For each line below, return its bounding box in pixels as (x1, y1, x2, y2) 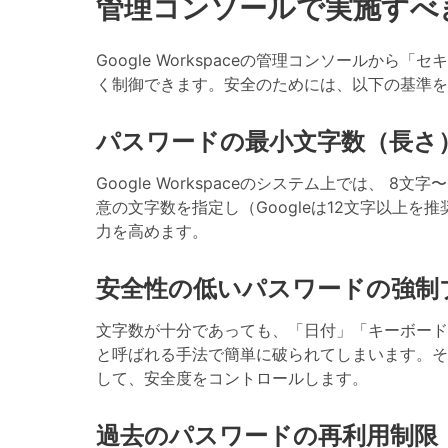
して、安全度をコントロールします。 (96, 367, 368, 388)
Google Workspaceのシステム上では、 (96, 172, 389, 193)
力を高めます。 (96, 220, 208, 241)
